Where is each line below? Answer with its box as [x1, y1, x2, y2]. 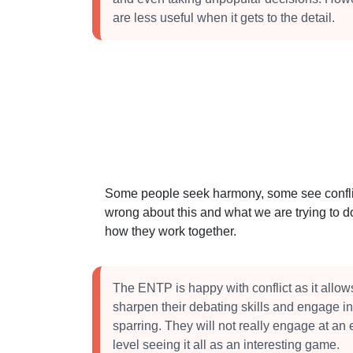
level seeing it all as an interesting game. [113, 338, 340, 351]
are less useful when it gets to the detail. [113, 11, 335, 24]
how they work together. [105, 225, 236, 238]
